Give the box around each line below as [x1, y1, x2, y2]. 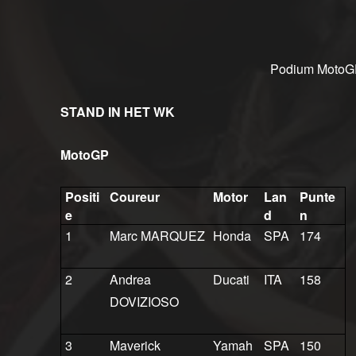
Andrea [109, 270, 151, 289]
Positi [64, 188, 99, 207]
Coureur [109, 188, 160, 207]
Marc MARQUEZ [109, 226, 205, 246]
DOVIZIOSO [109, 292, 179, 311]
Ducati [212, 270, 250, 289]
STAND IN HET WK [60, 103, 175, 122]
